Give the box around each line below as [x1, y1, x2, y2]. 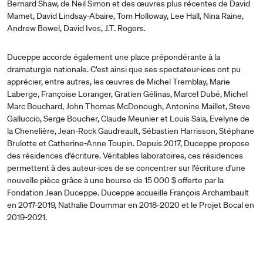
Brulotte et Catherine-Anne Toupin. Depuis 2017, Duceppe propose [7, 137, 249, 149]
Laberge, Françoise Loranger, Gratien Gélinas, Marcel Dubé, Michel [7, 88, 248, 99]
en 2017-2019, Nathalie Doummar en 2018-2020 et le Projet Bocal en [7, 199, 254, 210]
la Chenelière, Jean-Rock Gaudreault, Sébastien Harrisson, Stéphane [7, 125, 254, 136]
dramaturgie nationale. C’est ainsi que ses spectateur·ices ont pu [7, 63, 241, 75]
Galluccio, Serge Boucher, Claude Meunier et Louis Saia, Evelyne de [7, 113, 249, 124]
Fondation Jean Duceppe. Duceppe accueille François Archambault [7, 187, 249, 198]
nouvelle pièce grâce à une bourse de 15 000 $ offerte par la [7, 174, 224, 186]
